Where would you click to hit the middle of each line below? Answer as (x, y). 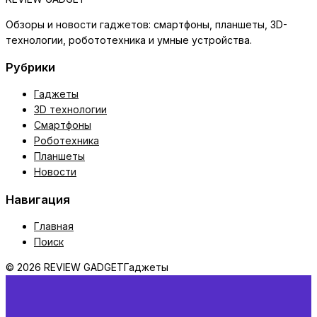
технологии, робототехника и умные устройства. (129, 40)
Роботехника (67, 141)
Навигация (38, 199)
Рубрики (30, 68)
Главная (54, 226)
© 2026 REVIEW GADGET (65, 267)
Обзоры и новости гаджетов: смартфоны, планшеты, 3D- (146, 24)
